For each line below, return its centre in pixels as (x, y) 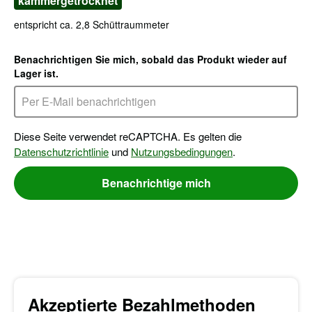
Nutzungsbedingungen (182, 151)
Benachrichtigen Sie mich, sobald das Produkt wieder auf (150, 59)
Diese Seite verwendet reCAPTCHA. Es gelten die (128, 136)
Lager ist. (36, 73)
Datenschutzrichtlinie (61, 151)
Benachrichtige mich (156, 183)
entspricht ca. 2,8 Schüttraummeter (92, 24)
